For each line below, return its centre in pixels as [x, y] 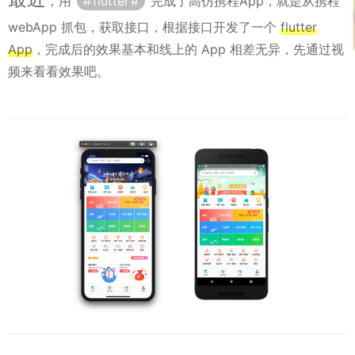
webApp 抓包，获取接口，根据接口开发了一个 [144, 27]
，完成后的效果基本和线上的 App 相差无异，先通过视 [188, 49]
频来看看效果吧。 [59, 71]
